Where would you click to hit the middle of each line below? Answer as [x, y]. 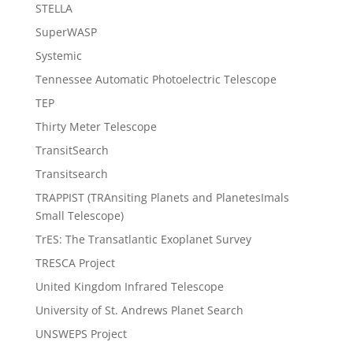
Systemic [58, 55]
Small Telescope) [79, 215]
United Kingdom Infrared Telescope [129, 286]
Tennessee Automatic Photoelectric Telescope [156, 79]
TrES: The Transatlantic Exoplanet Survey [143, 239]
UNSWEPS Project [81, 333]
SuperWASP [66, 32]
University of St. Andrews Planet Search [139, 310]
